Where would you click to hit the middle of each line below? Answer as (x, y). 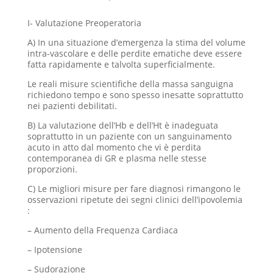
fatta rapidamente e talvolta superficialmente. (121, 64)
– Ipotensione (55, 250)
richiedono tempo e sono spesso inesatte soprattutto (135, 95)
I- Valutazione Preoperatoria (84, 23)
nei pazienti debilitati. (72, 106)
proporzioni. (52, 169)
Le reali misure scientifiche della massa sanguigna (130, 84)
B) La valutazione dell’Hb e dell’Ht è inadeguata (122, 125)
